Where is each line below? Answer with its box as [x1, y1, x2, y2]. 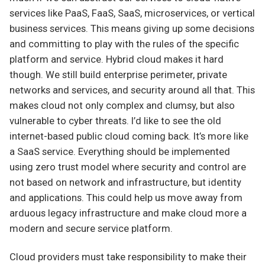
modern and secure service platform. [9, 223, 173, 235]
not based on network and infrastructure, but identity [9, 177, 241, 189]
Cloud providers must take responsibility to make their [9, 251, 247, 263]
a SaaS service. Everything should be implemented [9, 146, 230, 158]
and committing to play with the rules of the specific [9, 38, 239, 50]
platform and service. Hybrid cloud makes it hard [9, 54, 224, 66]
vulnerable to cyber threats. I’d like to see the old [9, 115, 221, 127]
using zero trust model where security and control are [9, 161, 246, 173]
